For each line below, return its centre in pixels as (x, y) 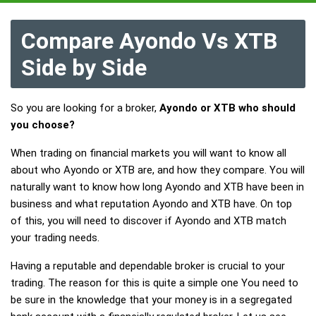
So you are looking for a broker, (85, 108)
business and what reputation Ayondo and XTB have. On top (151, 204)
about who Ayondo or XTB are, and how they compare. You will (158, 170)
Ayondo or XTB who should (227, 108)
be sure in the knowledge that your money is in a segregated (151, 300)
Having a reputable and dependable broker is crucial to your (148, 266)
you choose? (43, 125)
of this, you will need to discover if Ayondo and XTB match (148, 221)
